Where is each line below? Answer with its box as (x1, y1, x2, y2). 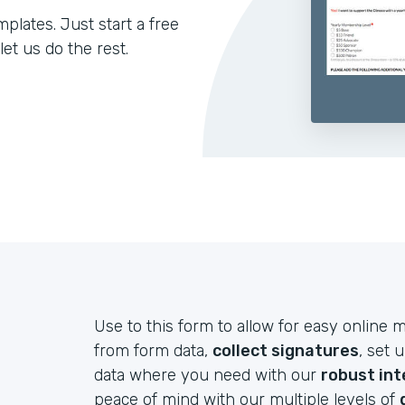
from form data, (94, 341, 212, 361)
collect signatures (212, 341, 359, 361)
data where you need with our (94, 365, 321, 385)
